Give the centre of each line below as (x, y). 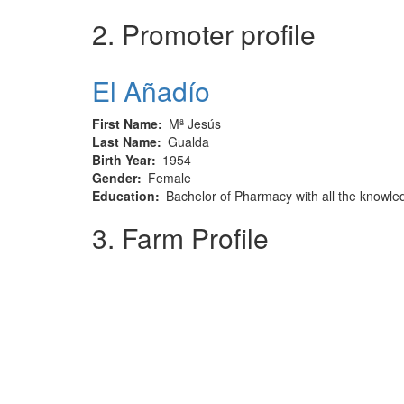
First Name (125, 124)
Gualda (188, 142)
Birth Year (122, 160)
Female (170, 178)
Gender (115, 178)
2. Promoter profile (204, 34)
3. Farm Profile (180, 238)
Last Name (124, 142)
